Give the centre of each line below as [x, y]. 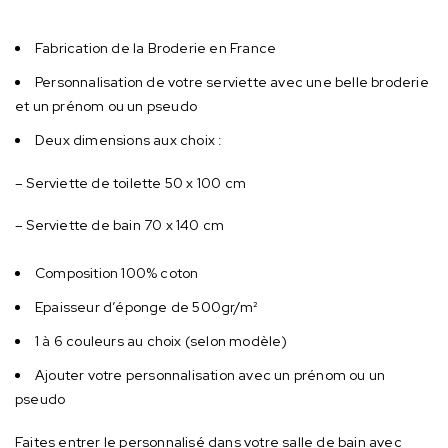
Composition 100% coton [117, 272]
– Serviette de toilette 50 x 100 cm [130, 182]
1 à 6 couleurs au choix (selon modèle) [161, 340]
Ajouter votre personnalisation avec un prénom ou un [210, 374]
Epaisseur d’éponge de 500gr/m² [146, 306]
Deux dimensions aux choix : [129, 139]
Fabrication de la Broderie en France [156, 47]
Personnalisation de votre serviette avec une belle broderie [232, 81]
